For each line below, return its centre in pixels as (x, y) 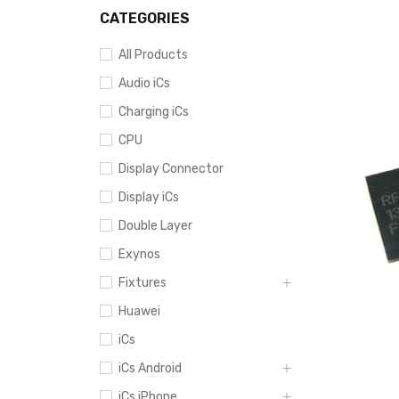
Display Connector (171, 169)
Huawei (139, 311)
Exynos (139, 254)
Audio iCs (144, 83)
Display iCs (149, 197)
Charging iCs (154, 112)
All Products (153, 55)
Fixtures (142, 283)
